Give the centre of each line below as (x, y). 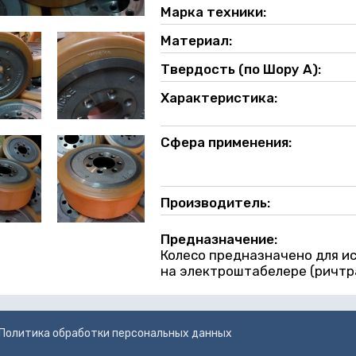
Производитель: (217, 203)
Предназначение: (220, 239)
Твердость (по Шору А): (242, 69)
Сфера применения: (227, 142)
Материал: (197, 41)
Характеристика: (220, 98)
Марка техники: (215, 12)
